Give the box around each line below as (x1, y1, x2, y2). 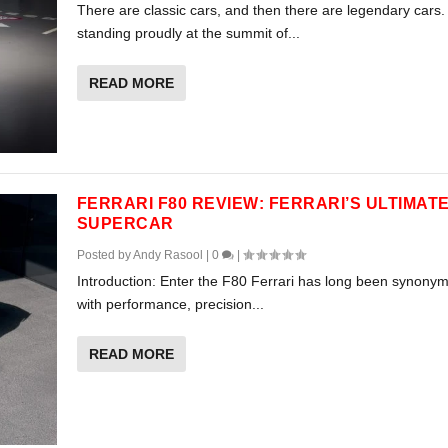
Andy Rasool (132, 248, 203, 263)
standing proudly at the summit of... (76, 24, 300, 41)
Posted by (76, 248, 133, 263)
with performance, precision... (76, 296, 264, 313)
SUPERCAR (76, 215, 174, 233)
